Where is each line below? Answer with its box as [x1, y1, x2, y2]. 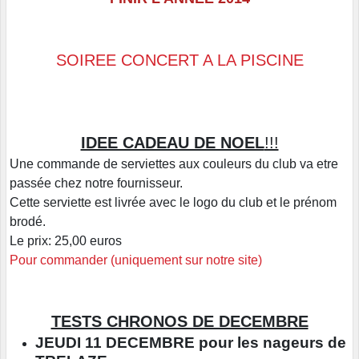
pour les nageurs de [199, 333, 346, 351]
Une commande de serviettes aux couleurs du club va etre [10, 157, 338, 171]
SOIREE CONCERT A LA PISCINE [55, 51, 304, 70]
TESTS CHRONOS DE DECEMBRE [50, 312, 309, 330]
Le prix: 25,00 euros [10, 234, 122, 248]
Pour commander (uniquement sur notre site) [10, 253, 262, 268]
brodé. [10, 215, 46, 229]
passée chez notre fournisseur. [10, 176, 183, 191]
